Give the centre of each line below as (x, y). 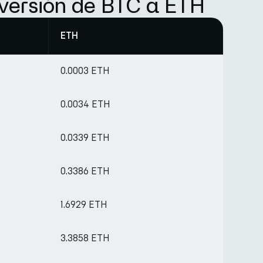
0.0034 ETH (85, 104)
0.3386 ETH (85, 171)
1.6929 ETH (84, 205)
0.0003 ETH (85, 71)
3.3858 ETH (85, 238)
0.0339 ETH (85, 138)
